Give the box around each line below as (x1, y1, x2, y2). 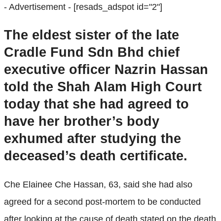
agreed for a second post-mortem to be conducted (4, 196, 201, 207)
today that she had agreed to (4, 97, 189, 112)
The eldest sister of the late (4, 28, 179, 43)
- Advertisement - (4, 1, 74, 12)
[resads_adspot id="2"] (74, 1, 162, 12)
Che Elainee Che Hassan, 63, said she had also (4, 179, 192, 189)
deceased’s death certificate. (4, 148, 187, 164)
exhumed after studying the (4, 131, 181, 147)
